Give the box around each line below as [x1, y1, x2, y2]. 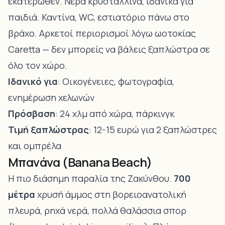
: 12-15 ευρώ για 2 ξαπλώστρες [89, 124, 217, 136]
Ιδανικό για [8, 75, 58, 87]
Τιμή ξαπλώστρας [8, 124, 89, 136]
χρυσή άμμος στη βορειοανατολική [35, 188, 186, 200]
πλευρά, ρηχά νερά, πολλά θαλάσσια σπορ [8, 204, 186, 216]
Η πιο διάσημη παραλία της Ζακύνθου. [8, 172, 174, 184]
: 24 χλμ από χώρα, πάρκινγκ [55, 107, 174, 120]
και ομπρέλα [8, 140, 61, 152]
